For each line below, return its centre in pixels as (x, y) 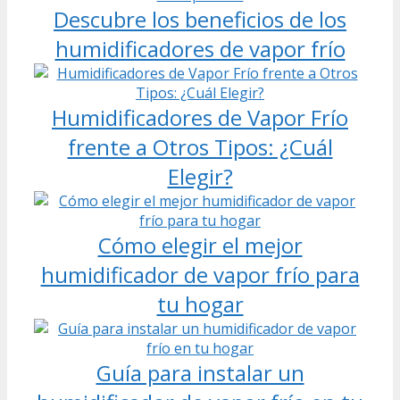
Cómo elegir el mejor (200, 245)
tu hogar (200, 304)
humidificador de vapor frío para (200, 274)
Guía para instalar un (200, 372)
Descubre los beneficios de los (200, 19)
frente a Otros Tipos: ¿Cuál (200, 146)
